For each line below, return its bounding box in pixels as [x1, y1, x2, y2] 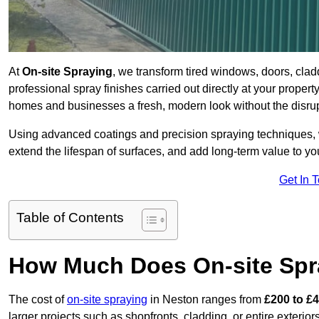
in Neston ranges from [147, 293, 264, 306]
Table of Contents [16, 210, 124, 226]
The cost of [9, 293, 67, 306]
